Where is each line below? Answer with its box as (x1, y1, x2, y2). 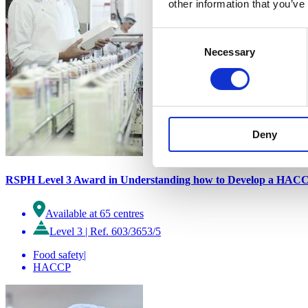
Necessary (204, 45, 255, 58)
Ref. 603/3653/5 (90, 225, 161, 238)
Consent (152, 30, 190, 42)
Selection (152, 46, 194, 58)
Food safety (33, 249, 84, 261)
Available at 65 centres (45, 208, 144, 220)
